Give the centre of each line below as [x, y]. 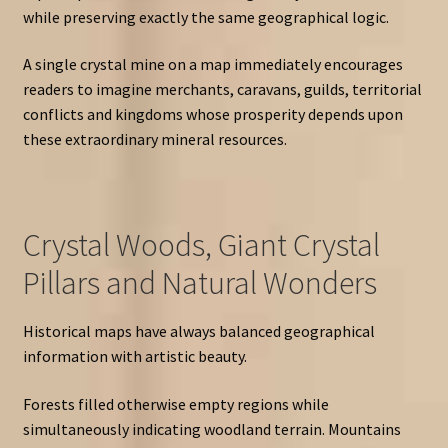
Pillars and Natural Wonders [199, 282]
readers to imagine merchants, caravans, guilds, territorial [222, 89]
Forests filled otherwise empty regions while [175, 403]
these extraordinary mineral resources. [154, 139]
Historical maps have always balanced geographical [198, 330]
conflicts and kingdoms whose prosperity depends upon [212, 114]
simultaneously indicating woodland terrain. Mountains [211, 428]
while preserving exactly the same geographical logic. [205, 16]
